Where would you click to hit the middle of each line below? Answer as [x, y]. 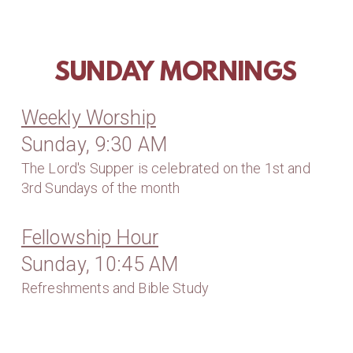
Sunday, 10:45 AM [100, 265]
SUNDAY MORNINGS [176, 74]
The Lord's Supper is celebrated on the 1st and [165, 169]
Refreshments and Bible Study [115, 288]
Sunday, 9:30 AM [94, 145]
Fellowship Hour [90, 238]
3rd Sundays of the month [100, 188]
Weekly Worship [88, 118]
